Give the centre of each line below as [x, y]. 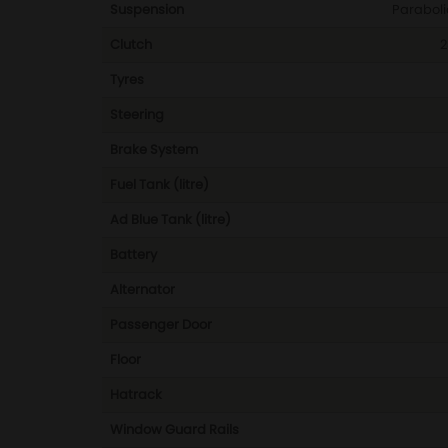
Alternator [142, 289]
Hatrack [136, 394]
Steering [137, 114]
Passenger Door [161, 324]
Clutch [131, 44]
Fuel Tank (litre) [159, 184]
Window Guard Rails [174, 429]
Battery [133, 254]
